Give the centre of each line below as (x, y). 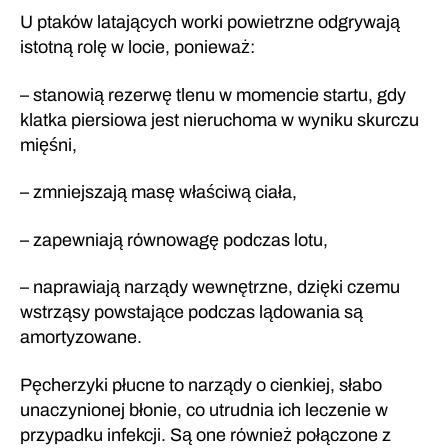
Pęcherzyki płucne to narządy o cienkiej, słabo (201, 384)
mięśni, (48, 144)
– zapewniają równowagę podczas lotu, (174, 239)
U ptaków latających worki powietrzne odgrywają (210, 22)
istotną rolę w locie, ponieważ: (137, 47)
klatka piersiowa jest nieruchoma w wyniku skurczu (219, 119)
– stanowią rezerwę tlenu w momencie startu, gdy (213, 94)
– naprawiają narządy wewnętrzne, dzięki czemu (210, 287)
